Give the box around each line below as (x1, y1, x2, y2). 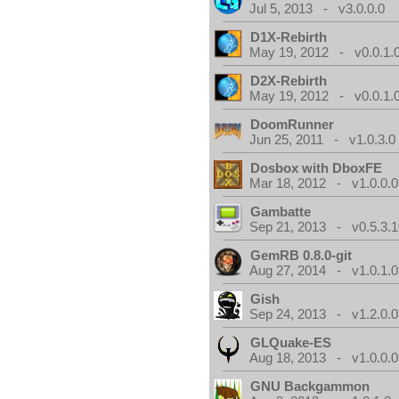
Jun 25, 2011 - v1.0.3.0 (249, 132, 396, 147)
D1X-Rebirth (250, 29, 328, 45)
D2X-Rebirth (250, 73, 328, 88)
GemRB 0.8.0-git (250, 248, 353, 263)
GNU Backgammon (250, 379, 370, 394)
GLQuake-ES (250, 335, 332, 350)
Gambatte (250, 204, 312, 219)
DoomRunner (250, 117, 335, 132)
